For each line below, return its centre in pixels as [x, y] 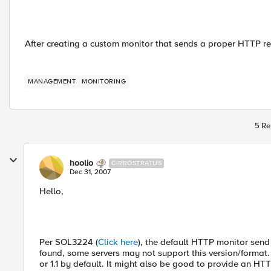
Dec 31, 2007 [90, 172]
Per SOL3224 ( [69, 242]
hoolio [81, 163]
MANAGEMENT [52, 81]
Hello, [51, 191]
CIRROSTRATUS [136, 163]
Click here [118, 242]
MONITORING [104, 81]
